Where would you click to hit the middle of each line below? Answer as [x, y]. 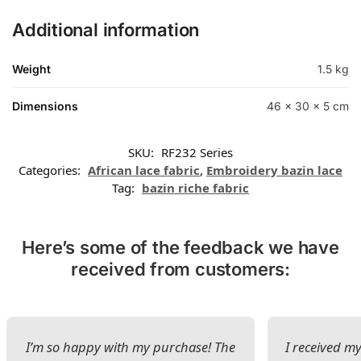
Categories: [51, 170]
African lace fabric [144, 170]
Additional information [106, 30]
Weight [31, 69]
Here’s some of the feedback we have [180, 248]
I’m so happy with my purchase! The [130, 347]
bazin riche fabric [195, 188]
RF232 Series [197, 153]
